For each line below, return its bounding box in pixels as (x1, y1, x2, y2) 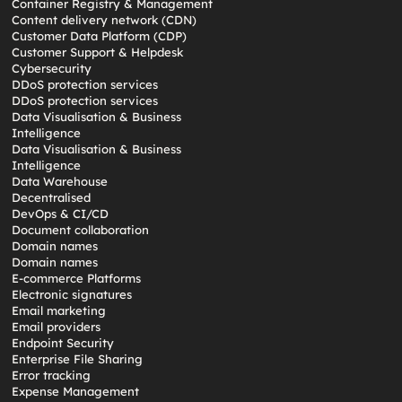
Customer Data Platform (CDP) (12, 29, 188, 43)
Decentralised (12, 190, 92, 205)
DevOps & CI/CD (12, 206, 109, 221)
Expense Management (12, 384, 140, 398)
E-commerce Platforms (12, 271, 142, 285)
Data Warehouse (12, 174, 109, 188)
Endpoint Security (12, 336, 115, 350)
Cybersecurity (12, 61, 92, 75)
